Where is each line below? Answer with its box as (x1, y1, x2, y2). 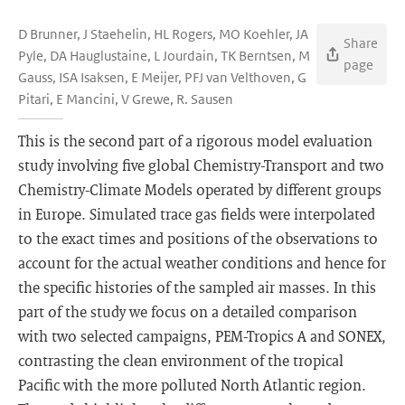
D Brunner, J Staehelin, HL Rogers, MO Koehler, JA (18, 25, 308, 42)
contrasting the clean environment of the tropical (18, 351, 344, 370)
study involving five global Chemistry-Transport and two (18, 155, 384, 174)
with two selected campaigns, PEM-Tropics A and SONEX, (18, 326, 386, 345)
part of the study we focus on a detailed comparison (18, 302, 357, 321)
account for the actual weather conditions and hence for (18, 253, 386, 272)
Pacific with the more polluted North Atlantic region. (18, 375, 366, 394)
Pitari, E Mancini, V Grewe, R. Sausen (18, 90, 233, 108)
